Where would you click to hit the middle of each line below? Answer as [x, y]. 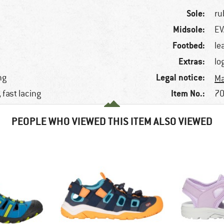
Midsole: [189, 29]
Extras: [192, 61]
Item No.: [188, 93]
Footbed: [189, 45]
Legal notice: [181, 77]
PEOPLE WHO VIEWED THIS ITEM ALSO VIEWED [112, 121]
